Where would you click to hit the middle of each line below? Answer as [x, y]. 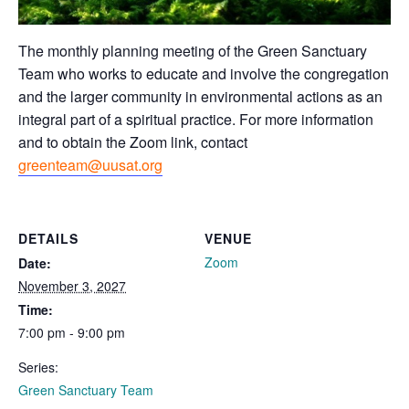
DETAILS [48, 238]
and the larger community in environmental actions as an [200, 96]
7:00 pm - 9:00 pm [72, 332]
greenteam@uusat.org [90, 164]
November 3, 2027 [72, 285]
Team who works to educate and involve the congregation [204, 73]
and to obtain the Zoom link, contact [133, 142]
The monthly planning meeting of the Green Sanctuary [193, 50]
